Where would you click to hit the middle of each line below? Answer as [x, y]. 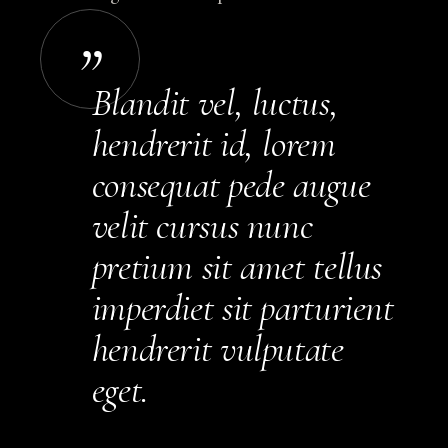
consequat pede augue [231, 185]
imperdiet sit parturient [242, 308]
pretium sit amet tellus [236, 267]
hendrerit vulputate [217, 349]
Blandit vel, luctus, [215, 103]
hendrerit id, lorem [213, 144]
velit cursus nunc [202, 226]
